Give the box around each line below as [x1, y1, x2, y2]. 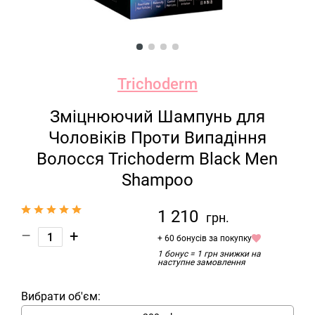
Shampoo [121, 170, 193, 190]
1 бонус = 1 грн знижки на [157, 249, 261, 259]
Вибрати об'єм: [21, 290, 101, 303]
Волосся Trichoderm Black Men [37, 149, 278, 169]
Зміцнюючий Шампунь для [49, 107, 265, 127]
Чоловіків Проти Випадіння [48, 128, 266, 148]
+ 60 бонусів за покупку [157, 233, 252, 243]
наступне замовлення [157, 257, 245, 267]
